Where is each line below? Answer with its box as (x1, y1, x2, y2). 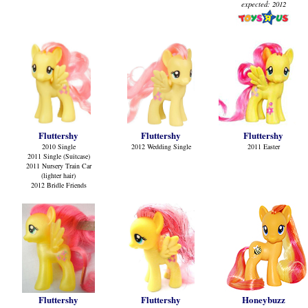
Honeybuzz (241, 293, 285, 306)
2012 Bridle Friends (30, 180, 87, 190)
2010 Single (41, 142, 76, 151)
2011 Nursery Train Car (25, 161, 91, 170)
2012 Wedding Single (131, 142, 191, 151)
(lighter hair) (41, 170, 76, 180)
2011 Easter (247, 142, 280, 151)
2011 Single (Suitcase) (27, 151, 90, 161)
